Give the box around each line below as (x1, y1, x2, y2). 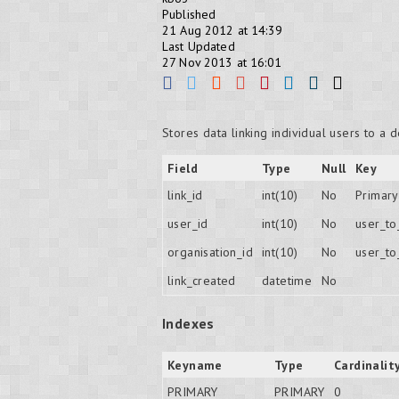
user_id (167, 216, 208, 232)
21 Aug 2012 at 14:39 (162, 22, 282, 38)
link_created (167, 273, 236, 289)
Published (162, 6, 216, 22)
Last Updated (162, 38, 235, 54)
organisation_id (167, 244, 253, 260)
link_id (167, 187, 203, 203)
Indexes (162, 314, 215, 333)
